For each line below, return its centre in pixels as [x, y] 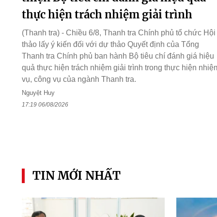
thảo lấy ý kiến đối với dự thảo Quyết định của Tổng [110, 45]
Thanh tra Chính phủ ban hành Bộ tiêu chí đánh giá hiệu [118, 56]
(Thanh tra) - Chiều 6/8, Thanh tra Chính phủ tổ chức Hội [118, 33]
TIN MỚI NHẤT [76, 175]
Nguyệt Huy [38, 93]
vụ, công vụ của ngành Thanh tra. [79, 79]
